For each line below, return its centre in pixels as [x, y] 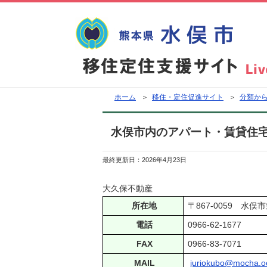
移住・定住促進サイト [188, 97]
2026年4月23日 [164, 160]
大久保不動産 [128, 188]
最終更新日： [122, 160]
